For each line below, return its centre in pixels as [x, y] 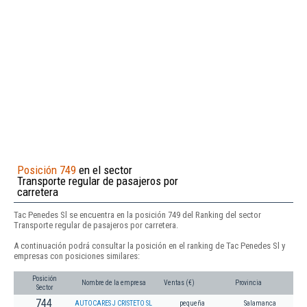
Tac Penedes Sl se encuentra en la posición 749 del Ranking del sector [137, 214]
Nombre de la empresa [114, 283]
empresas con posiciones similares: [77, 256]
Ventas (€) [179, 283]
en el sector [104, 170]
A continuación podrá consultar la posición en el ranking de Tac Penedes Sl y [149, 245]
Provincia [248, 283]
